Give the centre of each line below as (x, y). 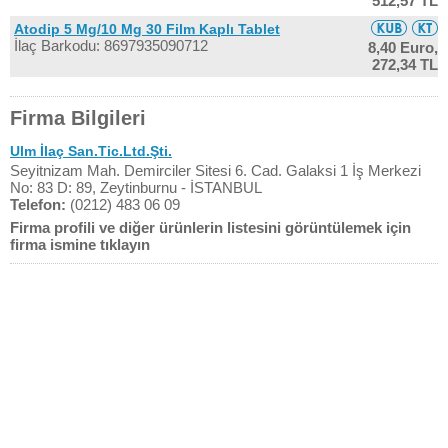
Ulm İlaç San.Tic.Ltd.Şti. (91, 151)
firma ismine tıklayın (80, 244)
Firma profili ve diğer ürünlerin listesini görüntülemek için (210, 227)
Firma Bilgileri (78, 118)
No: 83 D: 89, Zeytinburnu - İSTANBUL (136, 187)
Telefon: (38, 204)
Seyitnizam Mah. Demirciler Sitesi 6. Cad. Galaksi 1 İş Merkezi (215, 170)
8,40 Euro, (403, 47)
